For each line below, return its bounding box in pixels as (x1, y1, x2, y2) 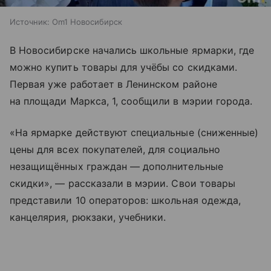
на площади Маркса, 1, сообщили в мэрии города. (10, 95, 253, 108)
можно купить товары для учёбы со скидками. (10, 61, 238, 74)
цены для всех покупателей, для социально (10, 143, 220, 156)
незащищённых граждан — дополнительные (10, 160, 223, 173)
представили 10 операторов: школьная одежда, (10, 194, 241, 207)
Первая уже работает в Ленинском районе (10, 78, 217, 91)
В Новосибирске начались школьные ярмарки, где (10, 44, 255, 57)
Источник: (10, 17, 50, 27)
